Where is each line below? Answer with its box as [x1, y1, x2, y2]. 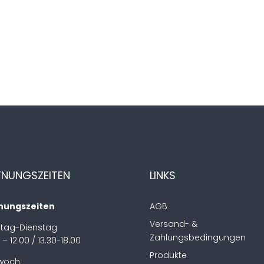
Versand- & [149, 218, 197, 230]
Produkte [149, 249, 187, 262]
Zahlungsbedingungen [149, 232, 246, 244]
